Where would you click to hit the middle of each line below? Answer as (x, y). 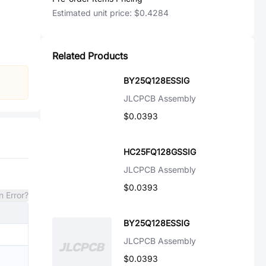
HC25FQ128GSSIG (160, 152)
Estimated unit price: (93, 13)
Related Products (90, 56)
